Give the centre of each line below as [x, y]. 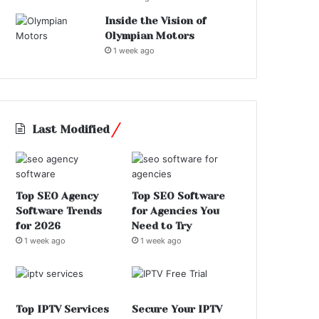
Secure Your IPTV [177, 309]
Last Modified [71, 130]
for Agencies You [176, 211]
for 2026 [38, 226]
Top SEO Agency [57, 196]
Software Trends [59, 211]
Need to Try [162, 226]
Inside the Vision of [156, 21]
